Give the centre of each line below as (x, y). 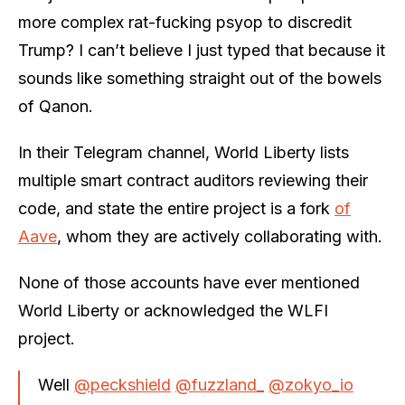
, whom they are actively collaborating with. (220, 236)
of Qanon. (56, 106)
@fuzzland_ (220, 384)
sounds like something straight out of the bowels (200, 78)
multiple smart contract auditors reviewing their (193, 180)
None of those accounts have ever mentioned (189, 282)
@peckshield (122, 384)
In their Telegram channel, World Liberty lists (184, 152)
